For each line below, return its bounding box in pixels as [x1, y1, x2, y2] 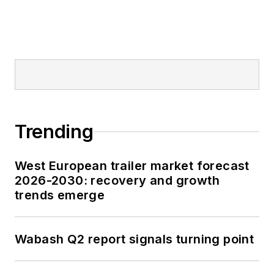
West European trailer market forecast [15, 158, 250, 174]
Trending [15, 120, 94, 143]
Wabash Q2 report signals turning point [15, 232, 254, 247]
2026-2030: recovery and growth [15, 173, 220, 188]
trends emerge [15, 188, 105, 203]
